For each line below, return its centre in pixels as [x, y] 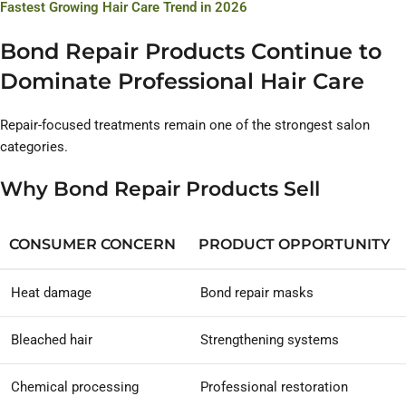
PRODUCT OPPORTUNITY [295, 245]
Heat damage [51, 293]
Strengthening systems [270, 340]
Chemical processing [75, 387]
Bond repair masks [257, 293]
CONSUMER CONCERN [92, 245]
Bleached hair [52, 340]
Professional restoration [274, 387]
